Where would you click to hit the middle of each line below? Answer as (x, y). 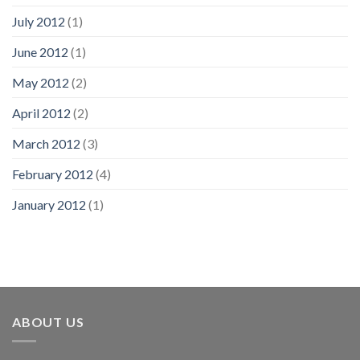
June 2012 (40, 51)
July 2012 (39, 21)
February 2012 (53, 174)
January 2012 (49, 204)
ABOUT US (48, 321)
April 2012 (41, 112)
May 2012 (41, 82)
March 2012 (46, 143)
